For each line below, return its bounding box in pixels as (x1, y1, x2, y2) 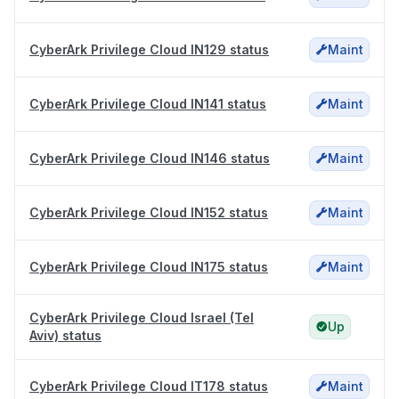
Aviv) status (29, 328, 102, 344)
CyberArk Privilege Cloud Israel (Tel (29, 310, 254, 326)
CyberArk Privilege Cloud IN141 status (29, 96, 266, 112)
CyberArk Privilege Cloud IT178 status (29, 379, 268, 395)
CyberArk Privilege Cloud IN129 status (29, 42, 269, 58)
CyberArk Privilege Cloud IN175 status (29, 259, 268, 275)
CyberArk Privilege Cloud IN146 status (29, 151, 270, 167)
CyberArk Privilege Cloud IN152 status (29, 205, 268, 221)
